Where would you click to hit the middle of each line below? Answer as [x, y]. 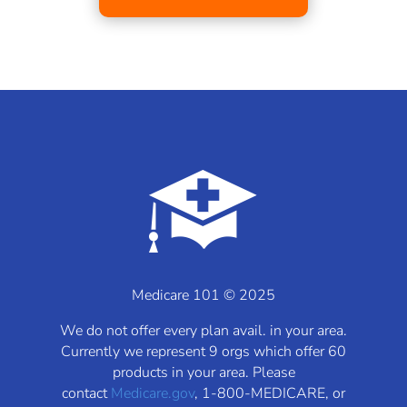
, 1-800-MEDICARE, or [270, 394]
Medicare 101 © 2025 [203, 296]
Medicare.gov [153, 394]
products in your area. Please [203, 373]
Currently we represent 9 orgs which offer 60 [203, 352]
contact [86, 394]
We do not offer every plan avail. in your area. [203, 331]
